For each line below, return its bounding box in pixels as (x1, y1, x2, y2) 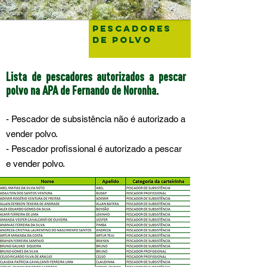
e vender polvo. (6, 159, 65, 169)
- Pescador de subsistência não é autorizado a (6, 114, 185, 124)
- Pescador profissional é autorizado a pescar (6, 144, 182, 154)
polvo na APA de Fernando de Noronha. (6, 83, 159, 97)
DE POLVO (92, 34, 152, 45)
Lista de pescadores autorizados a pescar (6, 70, 186, 83)
